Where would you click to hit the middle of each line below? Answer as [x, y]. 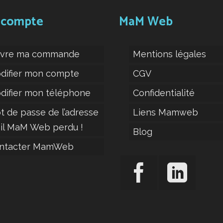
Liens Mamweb [166, 112]
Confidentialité [164, 93]
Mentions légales [169, 54]
